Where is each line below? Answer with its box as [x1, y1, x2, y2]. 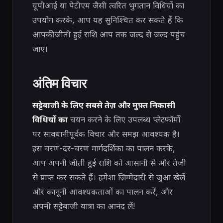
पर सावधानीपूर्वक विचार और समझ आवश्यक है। [32, 128, 180, 139]
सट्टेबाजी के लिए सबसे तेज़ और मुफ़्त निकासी [32, 100, 175, 110]
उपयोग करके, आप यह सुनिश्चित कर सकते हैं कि [32, 14, 183, 25]
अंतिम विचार [32, 74, 87, 92]
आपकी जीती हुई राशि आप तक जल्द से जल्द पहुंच [32, 29, 185, 39]
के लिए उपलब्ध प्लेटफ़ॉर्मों [105, 114, 180, 124]
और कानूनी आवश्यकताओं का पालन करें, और [32, 186, 173, 197]
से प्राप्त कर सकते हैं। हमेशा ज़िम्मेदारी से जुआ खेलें [32, 172, 185, 182]
